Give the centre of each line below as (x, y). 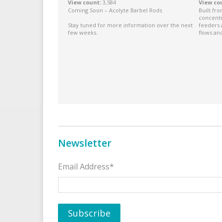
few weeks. (83, 32)
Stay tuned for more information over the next (130, 25)
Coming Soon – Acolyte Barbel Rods (115, 10)
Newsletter (85, 143)
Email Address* (86, 166)
